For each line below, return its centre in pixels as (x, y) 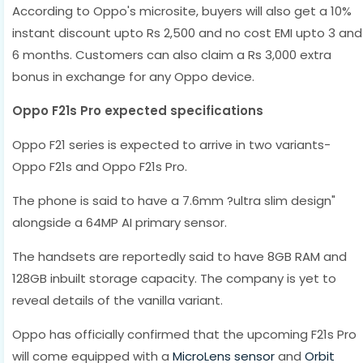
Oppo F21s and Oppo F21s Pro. (100, 166)
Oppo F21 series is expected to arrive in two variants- (171, 144)
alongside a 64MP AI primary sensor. (120, 222)
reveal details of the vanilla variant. (117, 300)
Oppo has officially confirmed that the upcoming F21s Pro (184, 334)
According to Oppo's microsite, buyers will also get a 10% (182, 11)
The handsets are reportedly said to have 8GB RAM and (179, 256)
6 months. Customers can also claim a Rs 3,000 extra (172, 54)
